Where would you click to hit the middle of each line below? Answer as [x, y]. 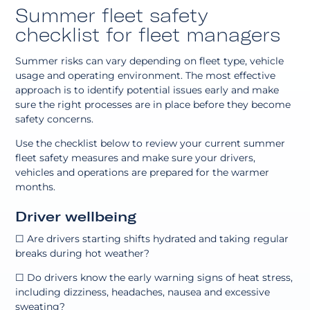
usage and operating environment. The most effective [146, 75]
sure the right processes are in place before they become [153, 104]
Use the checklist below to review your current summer [151, 143]
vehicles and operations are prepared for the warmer [143, 172]
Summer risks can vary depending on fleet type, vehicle [150, 61]
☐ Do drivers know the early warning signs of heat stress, [154, 277]
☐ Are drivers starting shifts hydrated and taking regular [152, 238]
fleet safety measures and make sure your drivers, [136, 157]
